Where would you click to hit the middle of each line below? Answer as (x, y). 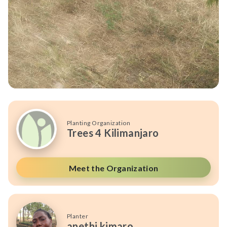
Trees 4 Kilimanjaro (113, 133)
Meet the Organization (113, 168)
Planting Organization (99, 123)
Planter (78, 216)
